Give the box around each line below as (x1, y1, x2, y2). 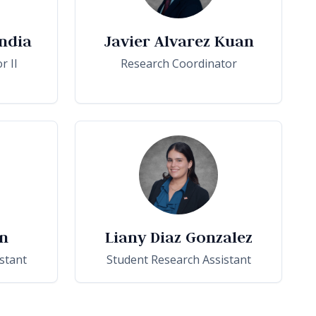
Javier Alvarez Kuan (103, 30, 254, 51)
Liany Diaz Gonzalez (104, 226, 253, 247)
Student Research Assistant (106, 251, 251, 267)
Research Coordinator (120, 55, 237, 71)
